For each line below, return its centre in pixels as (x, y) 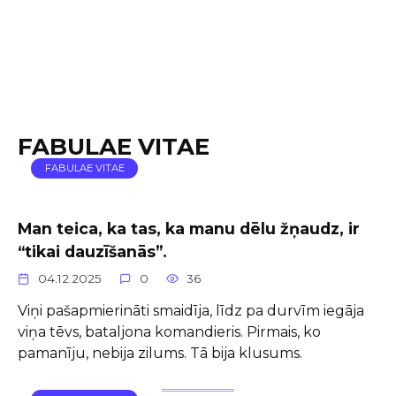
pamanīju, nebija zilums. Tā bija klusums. (160, 353)
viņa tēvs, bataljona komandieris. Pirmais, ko (169, 331)
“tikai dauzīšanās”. (92, 251)
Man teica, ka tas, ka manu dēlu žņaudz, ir (189, 228)
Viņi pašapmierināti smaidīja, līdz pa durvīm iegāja (191, 310)
